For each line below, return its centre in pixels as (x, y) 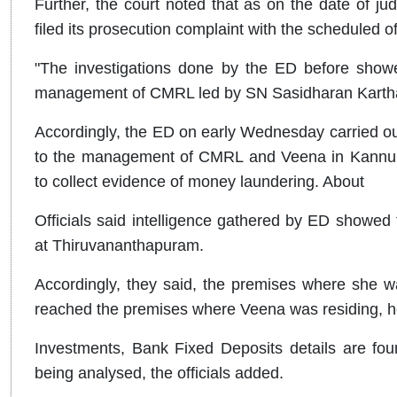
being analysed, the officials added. (159, 373)
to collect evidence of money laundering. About (199, 181)
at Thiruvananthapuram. (119, 245)
